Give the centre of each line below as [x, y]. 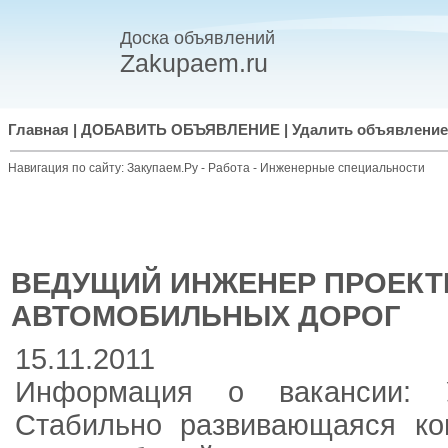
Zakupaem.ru [194, 63]
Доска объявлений [197, 38]
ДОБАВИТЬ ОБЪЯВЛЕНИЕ [180, 130]
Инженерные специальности [342, 168]
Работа [230, 168]
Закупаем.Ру [162, 168]
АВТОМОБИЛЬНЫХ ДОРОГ [205, 316]
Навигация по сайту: [67, 168]
